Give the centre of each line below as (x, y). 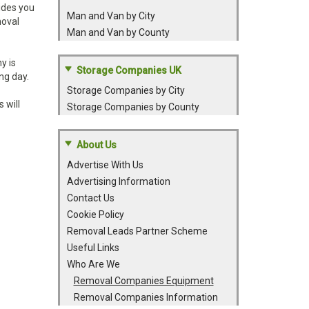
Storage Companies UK (129, 70)
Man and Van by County (118, 32)
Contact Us (90, 198)
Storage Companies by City (126, 90)
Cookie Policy (95, 215)
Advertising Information (118, 181)
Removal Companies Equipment (143, 281)
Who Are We (93, 264)
